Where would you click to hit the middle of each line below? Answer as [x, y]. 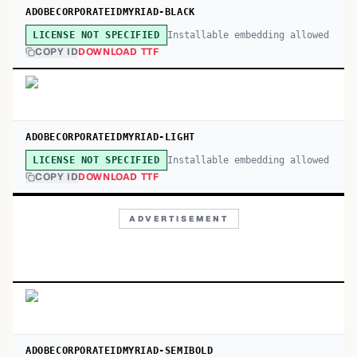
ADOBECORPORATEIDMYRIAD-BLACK [110, 12]
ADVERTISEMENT [178, 219]
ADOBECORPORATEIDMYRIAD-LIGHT [110, 137]
